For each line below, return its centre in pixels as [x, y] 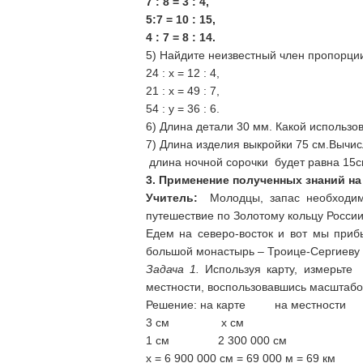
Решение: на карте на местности [246, 305]
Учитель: [171, 198]
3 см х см [194, 322]
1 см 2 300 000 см [216, 340]
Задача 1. [172, 269]
